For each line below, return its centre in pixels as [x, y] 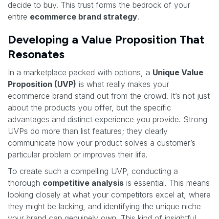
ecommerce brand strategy [84, 16]
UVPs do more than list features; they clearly [88, 131]
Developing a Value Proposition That [106, 39]
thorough [25, 183]
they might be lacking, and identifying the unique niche [104, 206]
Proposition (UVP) [42, 84]
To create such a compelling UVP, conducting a [93, 171]
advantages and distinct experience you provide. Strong [108, 119]
